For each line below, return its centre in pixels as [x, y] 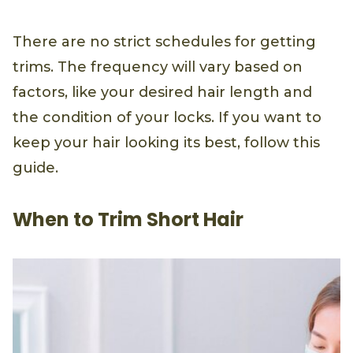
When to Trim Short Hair [128, 219]
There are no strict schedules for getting [164, 41]
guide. [35, 167]
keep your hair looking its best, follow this [166, 142]
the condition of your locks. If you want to [167, 117]
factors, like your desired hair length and [162, 92]
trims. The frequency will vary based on [158, 67]
